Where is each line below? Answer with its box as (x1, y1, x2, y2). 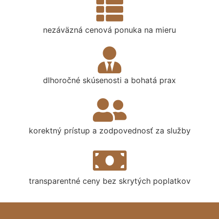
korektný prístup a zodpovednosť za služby (28, 126, 191, 135)
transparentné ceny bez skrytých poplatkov (28, 176, 191, 186)
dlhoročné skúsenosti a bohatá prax (43, 75, 176, 85)
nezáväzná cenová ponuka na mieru (43, 25, 176, 35)
